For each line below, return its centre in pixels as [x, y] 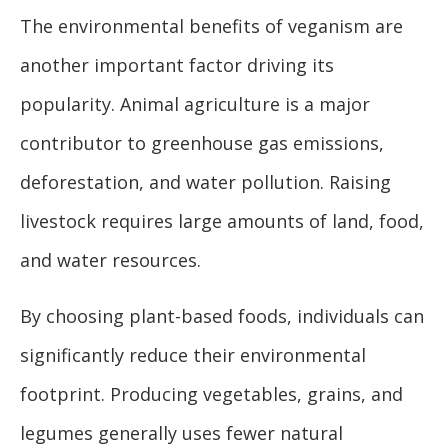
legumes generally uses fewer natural [181, 433]
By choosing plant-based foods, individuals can [222, 316]
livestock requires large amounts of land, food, [222, 221]
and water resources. [110, 260]
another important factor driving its [177, 65]
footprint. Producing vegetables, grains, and [211, 394]
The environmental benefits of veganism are [211, 26]
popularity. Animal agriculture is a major [195, 104]
